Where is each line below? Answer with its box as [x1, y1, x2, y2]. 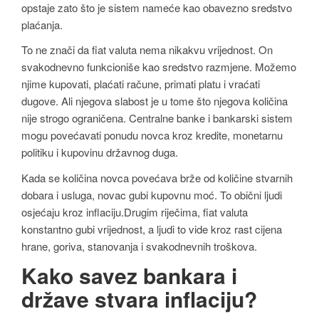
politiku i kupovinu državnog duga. [21, 145, 178, 160]
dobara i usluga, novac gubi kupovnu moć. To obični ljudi [21, 187, 282, 202]
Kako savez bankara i [21, 259, 237, 291]
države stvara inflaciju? [21, 283, 257, 314]
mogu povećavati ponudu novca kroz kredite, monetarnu [21, 127, 283, 143]
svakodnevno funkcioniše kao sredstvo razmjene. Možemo [21, 59, 296, 75]
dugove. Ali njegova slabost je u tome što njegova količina [21, 93, 288, 109]
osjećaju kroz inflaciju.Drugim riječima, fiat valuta [21, 204, 248, 219]
